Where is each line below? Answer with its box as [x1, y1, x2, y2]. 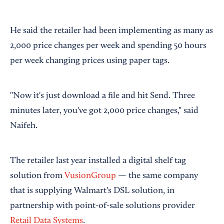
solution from [10, 171, 64, 181]
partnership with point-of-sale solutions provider [10, 201, 195, 211]
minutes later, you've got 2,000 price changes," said [10, 106, 198, 116]
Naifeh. [10, 121, 37, 131]
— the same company [116, 171, 198, 181]
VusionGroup [64, 171, 116, 181]
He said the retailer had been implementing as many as [10, 26, 213, 36]
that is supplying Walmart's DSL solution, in [10, 186, 174, 196]
